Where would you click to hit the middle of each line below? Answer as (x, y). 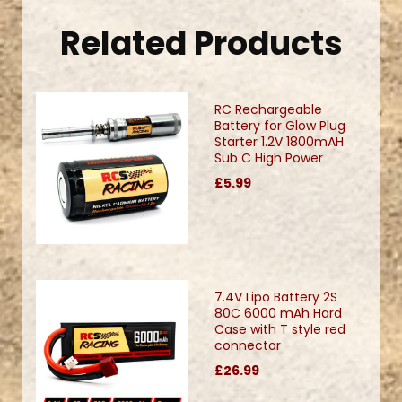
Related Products (201, 44)
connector (248, 346)
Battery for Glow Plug (280, 126)
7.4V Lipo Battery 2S (276, 297)
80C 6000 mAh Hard (278, 314)
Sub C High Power (269, 158)
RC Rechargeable (268, 110)
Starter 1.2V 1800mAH (279, 142)
